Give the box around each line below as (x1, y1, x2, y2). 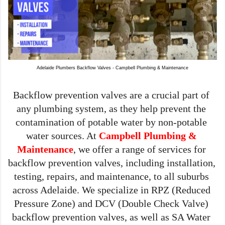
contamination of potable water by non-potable (16, 116, 207, 128)
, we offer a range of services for (73, 143, 206, 155)
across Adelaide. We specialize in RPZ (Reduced (12, 184, 210, 195)
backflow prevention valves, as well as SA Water (12, 211, 210, 222)
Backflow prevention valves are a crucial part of (13, 89, 209, 100)
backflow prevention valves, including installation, (8, 157, 215, 168)
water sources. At (26, 130, 99, 141)
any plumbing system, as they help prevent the (17, 102, 206, 114)
